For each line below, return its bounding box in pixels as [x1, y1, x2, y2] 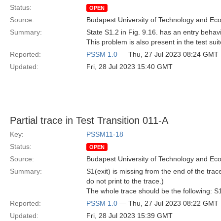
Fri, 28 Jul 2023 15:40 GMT [86, 63, 173, 71]
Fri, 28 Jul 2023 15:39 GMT [86, 212, 173, 220]
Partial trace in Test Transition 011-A [10, 115, 168, 126]
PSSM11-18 [86, 130, 123, 138]
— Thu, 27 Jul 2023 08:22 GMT [117, 199, 219, 207]
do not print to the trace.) [86, 177, 164, 185]
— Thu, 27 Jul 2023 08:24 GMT [117, 50, 219, 58]
